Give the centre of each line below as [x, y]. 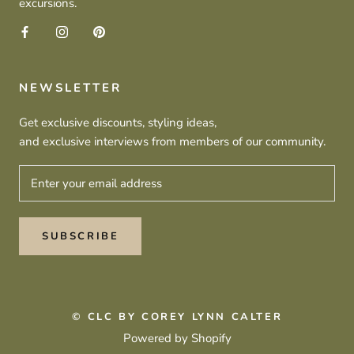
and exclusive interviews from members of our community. [172, 141]
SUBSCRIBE [81, 236]
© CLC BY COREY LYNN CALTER [177, 316]
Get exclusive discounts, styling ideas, [118, 122]
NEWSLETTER [70, 87]
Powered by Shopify [177, 338]
